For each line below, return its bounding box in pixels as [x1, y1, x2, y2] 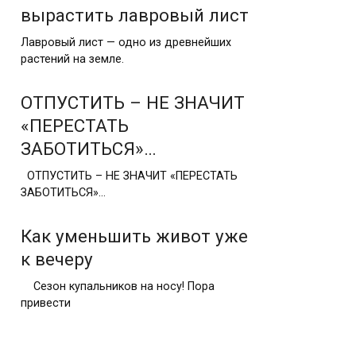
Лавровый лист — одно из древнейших [21, 35, 231, 49]
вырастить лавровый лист [21, 4, 249, 25]
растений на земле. [21, 52, 124, 66]
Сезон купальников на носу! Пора [21, 279, 215, 293]
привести [21, 296, 71, 310]
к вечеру [21, 248, 93, 269]
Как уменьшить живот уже [21, 225, 248, 246]
